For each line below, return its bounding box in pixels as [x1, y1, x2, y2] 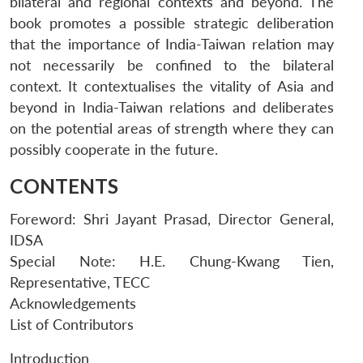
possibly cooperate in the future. [10, 141, 218, 159]
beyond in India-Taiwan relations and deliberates [10, 99, 334, 117]
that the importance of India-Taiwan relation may [10, 36, 334, 53]
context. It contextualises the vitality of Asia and [10, 78, 334, 96]
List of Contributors [10, 316, 134, 334]
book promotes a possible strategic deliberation [10, 15, 334, 32]
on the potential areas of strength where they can [10, 120, 334, 138]
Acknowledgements [10, 295, 136, 313]
